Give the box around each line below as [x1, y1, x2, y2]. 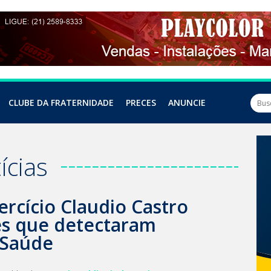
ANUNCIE [168, 97, 206, 108]
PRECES [126, 97, 156, 108]
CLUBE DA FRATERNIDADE [8, 97, 114, 108]
